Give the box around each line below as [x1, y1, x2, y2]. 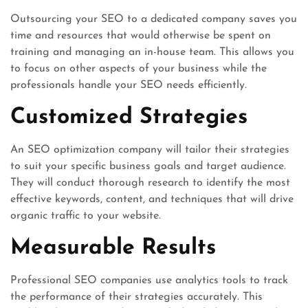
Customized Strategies [10, 107, 247, 129]
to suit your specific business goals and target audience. [10, 161, 286, 172]
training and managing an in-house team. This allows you [10, 47, 294, 58]
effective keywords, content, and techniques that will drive [10, 194, 294, 205]
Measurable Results [10, 237, 216, 259]
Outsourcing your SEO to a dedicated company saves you [10, 14, 297, 25]
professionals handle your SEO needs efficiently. [10, 80, 247, 91]
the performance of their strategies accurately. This [10, 291, 263, 302]
